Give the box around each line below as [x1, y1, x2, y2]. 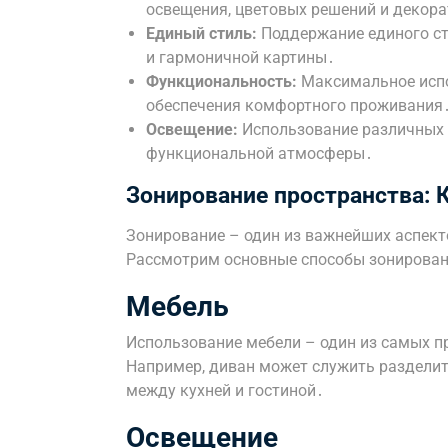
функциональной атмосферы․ [146, 144, 373, 163]
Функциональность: [146, 72, 297, 91]
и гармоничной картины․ [146, 48, 335, 67]
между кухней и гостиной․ [126, 381, 324, 400]
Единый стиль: [146, 24, 257, 43]
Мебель [126, 290, 229, 323]
